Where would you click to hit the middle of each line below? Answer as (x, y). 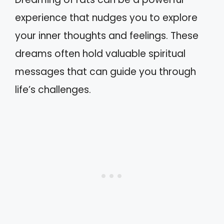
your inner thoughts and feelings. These (107, 36)
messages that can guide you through (105, 72)
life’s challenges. (53, 90)
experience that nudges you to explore (106, 18)
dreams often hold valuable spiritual (100, 54)
